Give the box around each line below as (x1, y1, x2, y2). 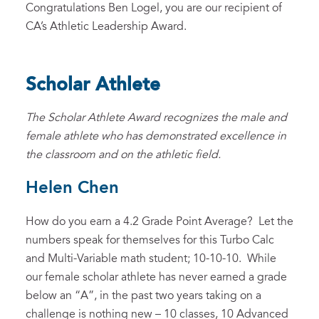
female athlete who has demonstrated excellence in (26, 130, 286, 142)
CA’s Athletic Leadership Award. (26, 21, 187, 33)
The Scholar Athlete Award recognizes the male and (26, 112, 287, 124)
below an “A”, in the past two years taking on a (26, 290, 261, 302)
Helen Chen (26, 179, 119, 197)
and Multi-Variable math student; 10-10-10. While (26, 253, 276, 265)
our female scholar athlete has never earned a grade (26, 271, 287, 283)
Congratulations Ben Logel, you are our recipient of (26, 2, 282, 14)
